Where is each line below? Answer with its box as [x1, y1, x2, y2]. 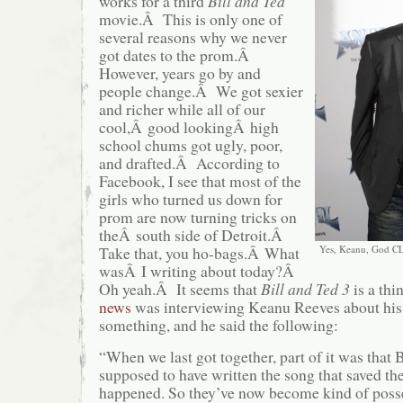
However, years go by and [99, 62, 261, 85]
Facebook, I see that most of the [99, 170, 301, 193]
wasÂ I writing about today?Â [99, 260, 300, 282]
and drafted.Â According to [99, 152, 280, 175]
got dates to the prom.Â [99, 44, 255, 67]
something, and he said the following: [99, 314, 338, 336]
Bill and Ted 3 [261, 278, 350, 300]
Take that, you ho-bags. [99, 242, 247, 264]
